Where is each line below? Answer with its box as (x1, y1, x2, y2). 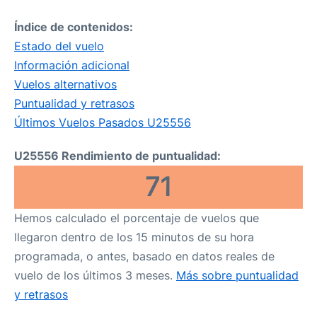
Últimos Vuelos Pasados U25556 (14, 115, 191, 129)
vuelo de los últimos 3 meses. (14, 268, 176, 282)
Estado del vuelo (14, 39, 104, 53)
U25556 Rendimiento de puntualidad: (14, 149, 221, 163)
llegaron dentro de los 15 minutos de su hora (14, 230, 254, 244)
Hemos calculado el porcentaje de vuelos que (14, 211, 259, 225)
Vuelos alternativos (14, 77, 117, 91)
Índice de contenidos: (14, 20, 133, 34)
